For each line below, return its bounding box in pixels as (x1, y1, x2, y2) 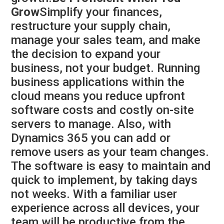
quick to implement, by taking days (11, 173, 198, 187)
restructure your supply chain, (11, 19, 171, 33)
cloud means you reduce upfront (11, 89, 185, 103)
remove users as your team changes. (11, 145, 209, 159)
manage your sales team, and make (11, 33, 201, 47)
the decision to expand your (11, 47, 161, 61)
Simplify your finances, (39, 5, 162, 19)
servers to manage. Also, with (11, 117, 171, 131)
